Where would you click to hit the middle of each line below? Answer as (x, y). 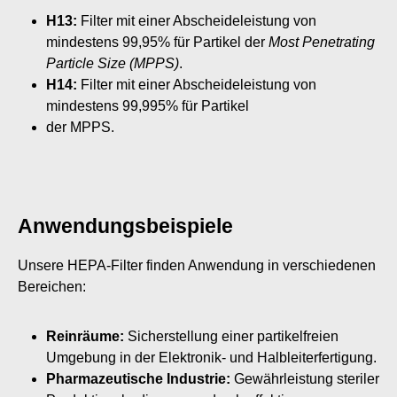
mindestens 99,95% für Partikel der (157, 42)
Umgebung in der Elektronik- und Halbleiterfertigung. (211, 357)
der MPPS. (80, 127)
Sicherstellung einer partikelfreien (231, 336)
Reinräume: (85, 336)
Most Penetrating (322, 42)
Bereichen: (52, 286)
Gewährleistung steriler (305, 378)
